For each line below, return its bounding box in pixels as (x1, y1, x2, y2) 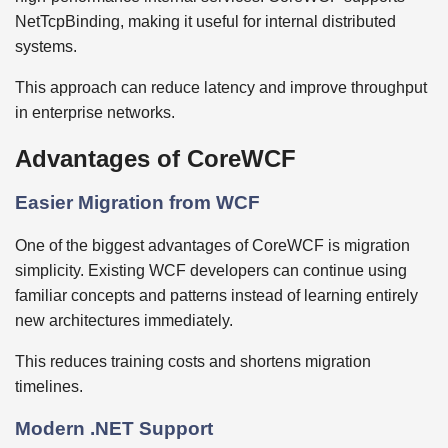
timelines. (15, 378, 83, 396)
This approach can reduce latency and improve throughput (15, 78, 427, 96)
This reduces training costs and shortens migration (15, 353, 371, 371)
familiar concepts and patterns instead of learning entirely (15, 287, 418, 305)
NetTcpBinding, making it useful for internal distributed (15, 12, 396, 30)
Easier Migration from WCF (15, 192, 260, 214)
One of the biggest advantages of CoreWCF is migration (15, 237, 410, 255)
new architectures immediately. (15, 312, 233, 330)
